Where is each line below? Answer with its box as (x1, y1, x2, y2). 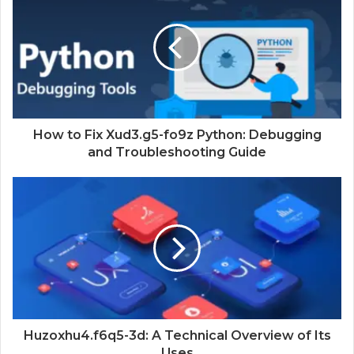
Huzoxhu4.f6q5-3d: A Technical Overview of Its (23, 328, 331, 344)
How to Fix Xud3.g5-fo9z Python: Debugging (32, 127, 322, 143)
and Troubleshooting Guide (88, 145, 266, 160)
